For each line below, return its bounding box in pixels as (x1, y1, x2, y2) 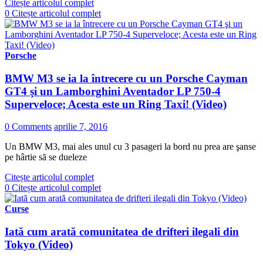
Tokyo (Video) (5, 238, 73, 251)
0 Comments (5, 122, 52, 132)
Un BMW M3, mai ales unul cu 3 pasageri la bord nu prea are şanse (5, 141, 256, 152)
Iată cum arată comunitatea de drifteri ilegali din (5, 225, 239, 238)
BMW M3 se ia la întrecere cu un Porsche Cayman (5, 72, 248, 85)
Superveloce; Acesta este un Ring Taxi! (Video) (5, 97, 227, 110)
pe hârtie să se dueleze (5, 152, 87, 163)
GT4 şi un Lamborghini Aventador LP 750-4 (5, 85, 221, 97)
